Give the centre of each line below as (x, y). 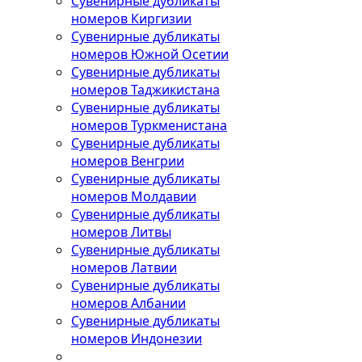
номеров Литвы (121, 232)
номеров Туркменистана (149, 125)
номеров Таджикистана (145, 90)
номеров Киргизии (131, 19)
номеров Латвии (124, 267)
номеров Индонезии (137, 339)
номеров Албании (128, 303)
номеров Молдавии (134, 196)
